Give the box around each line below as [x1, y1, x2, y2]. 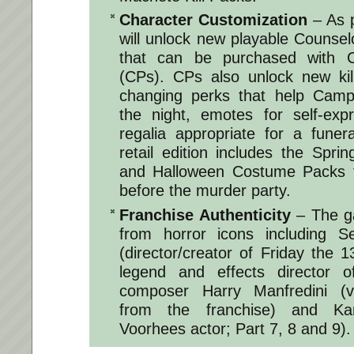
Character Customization [119, 11, 307, 29]
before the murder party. [119, 182, 291, 200]
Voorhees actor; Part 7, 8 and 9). [119, 319, 351, 337]
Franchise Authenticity [119, 205, 291, 224]
